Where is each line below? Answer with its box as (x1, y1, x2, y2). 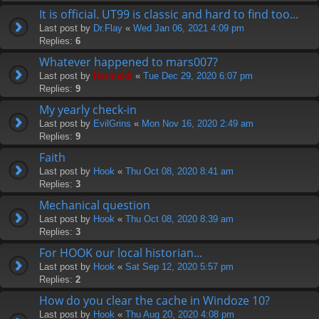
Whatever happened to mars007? (39, 53, 218, 70)
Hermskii (93, 70, 132, 81)
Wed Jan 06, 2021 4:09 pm (133, 22, 244, 33)
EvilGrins (93, 117, 131, 129)
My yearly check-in (39, 101, 137, 117)
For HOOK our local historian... (39, 244, 202, 261)
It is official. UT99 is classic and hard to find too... (39, 6, 298, 22)
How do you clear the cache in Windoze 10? (39, 292, 270, 308)
